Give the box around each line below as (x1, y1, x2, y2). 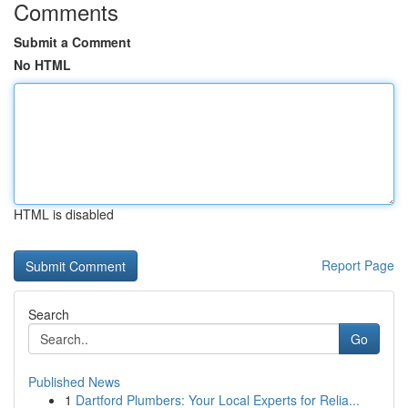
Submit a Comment (14, 33, 131, 51)
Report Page (321, 256, 394, 274)
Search (28, 305, 69, 323)
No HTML (14, 56, 71, 74)
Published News (28, 372, 120, 391)
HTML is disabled (14, 205, 114, 223)
